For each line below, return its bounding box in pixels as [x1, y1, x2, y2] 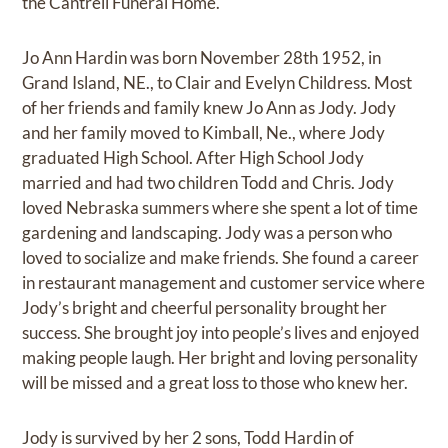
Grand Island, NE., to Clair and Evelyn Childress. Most [22, 72, 413, 94]
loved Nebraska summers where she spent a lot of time [22, 197, 419, 219]
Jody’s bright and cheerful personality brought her [22, 297, 388, 319]
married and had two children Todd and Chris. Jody [22, 172, 395, 194]
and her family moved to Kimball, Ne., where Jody [22, 122, 386, 144]
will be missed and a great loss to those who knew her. [22, 372, 409, 394]
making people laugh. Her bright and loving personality [22, 347, 419, 369]
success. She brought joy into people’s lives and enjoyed [22, 322, 421, 344]
